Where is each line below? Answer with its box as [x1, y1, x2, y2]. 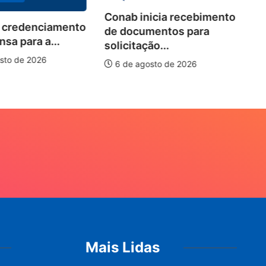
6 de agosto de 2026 [112, 58, 197, 69]
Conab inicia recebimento [104, 10, 236, 23]
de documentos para [104, 24, 210, 37]
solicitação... [104, 39, 169, 52]
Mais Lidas [85, 239, 160, 256]
